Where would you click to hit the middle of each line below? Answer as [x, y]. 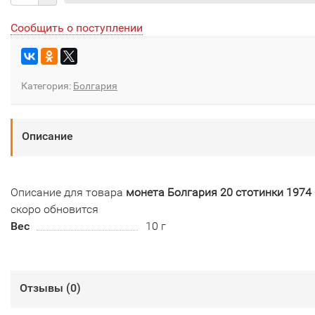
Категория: [47, 86]
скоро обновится [54, 209]
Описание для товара [68, 192]
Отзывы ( [45, 288]
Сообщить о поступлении [77, 28]
